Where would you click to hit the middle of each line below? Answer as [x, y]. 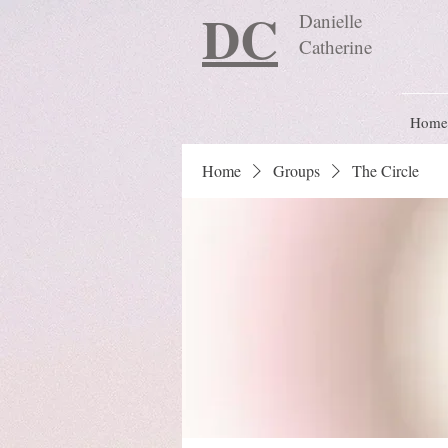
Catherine [335, 46]
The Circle [385, 170]
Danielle [330, 20]
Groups [296, 170]
